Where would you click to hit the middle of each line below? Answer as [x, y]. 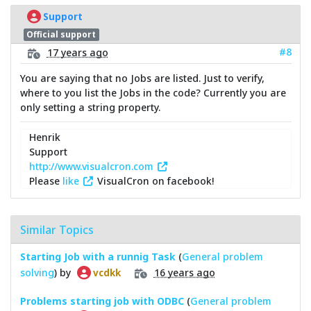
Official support [61, 34]
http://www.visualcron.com [93, 167]
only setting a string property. [90, 108]
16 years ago [184, 272]
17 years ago [77, 53]
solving [37, 272]
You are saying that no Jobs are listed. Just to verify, [142, 78]
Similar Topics [57, 229]
